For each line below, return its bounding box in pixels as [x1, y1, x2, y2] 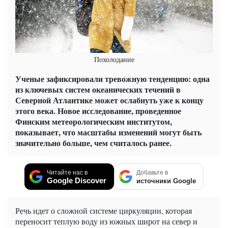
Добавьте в [136, 168, 168, 176]
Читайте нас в [47, 168, 88, 176]
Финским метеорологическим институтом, [15, 115, 172, 127]
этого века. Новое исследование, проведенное [15, 104, 181, 117]
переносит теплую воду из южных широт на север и [15, 215, 197, 226]
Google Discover [47, 176, 106, 185]
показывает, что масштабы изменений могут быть [15, 126, 202, 138]
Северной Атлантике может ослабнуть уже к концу [15, 94, 204, 106]
